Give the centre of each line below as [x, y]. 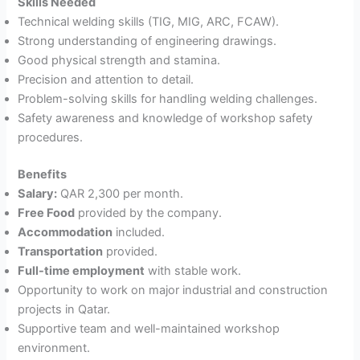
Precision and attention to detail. [106, 80]
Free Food [47, 213]
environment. [54, 348]
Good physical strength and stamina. [119, 61]
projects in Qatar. [64, 310]
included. [139, 233]
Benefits [43, 175]
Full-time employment [82, 271]
